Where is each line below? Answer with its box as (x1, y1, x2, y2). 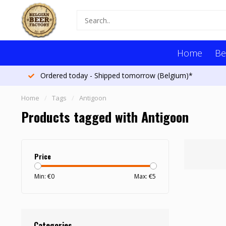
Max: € (134, 172, 152, 181)
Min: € (34, 172, 51, 181)
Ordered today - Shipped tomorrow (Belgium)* (38, 71, 193, 80)
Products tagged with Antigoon (21, 107, 189, 127)
